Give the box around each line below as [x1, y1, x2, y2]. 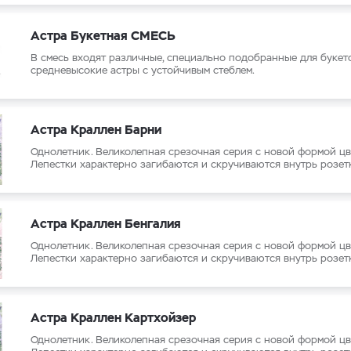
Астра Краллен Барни [31, 121, 161, 138]
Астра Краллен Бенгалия [31, 215, 181, 232]
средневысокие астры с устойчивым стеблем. [31, 63, 255, 77]
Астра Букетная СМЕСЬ [31, 27, 175, 44]
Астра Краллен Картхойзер [31, 309, 196, 326]
